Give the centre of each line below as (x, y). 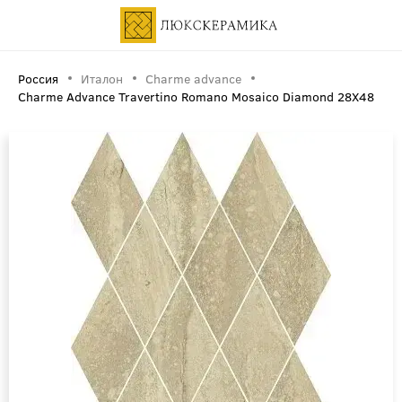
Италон (102, 78)
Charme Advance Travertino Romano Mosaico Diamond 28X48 (196, 96)
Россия (38, 78)
